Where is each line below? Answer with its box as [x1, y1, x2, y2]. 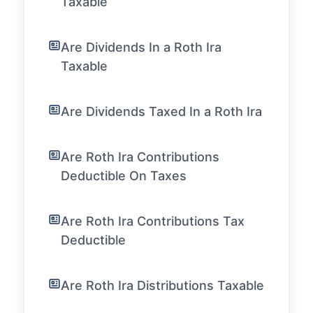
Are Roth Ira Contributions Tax [61, 214, 245, 228]
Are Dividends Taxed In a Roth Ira [61, 104, 262, 119]
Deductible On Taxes [61, 168, 187, 183]
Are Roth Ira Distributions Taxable [61, 278, 264, 293]
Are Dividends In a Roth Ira [61, 40, 221, 54]
